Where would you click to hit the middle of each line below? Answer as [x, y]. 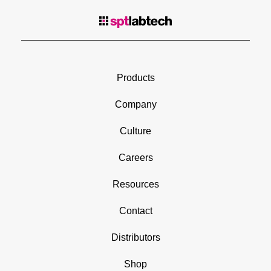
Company [135, 136]
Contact [135, 243]
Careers [135, 189]
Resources [135, 216]
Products [135, 109]
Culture [135, 163]
